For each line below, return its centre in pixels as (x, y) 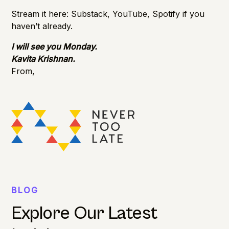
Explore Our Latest (85, 213)
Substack (89, 14)
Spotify (166, 14)
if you (192, 14)
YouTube (130, 14)
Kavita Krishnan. (43, 59)
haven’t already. (42, 26)
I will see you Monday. (54, 46)
